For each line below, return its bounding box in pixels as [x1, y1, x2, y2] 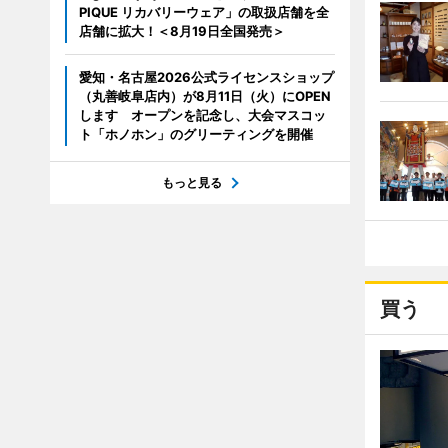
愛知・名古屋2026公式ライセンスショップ [78, 69, 334, 85]
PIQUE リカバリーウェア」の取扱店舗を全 [78, 4, 329, 20]
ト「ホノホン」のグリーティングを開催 [78, 126, 313, 142]
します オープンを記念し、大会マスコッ [78, 107, 326, 123]
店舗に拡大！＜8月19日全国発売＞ [78, 23, 285, 39]
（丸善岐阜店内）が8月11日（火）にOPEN [78, 88, 331, 104]
